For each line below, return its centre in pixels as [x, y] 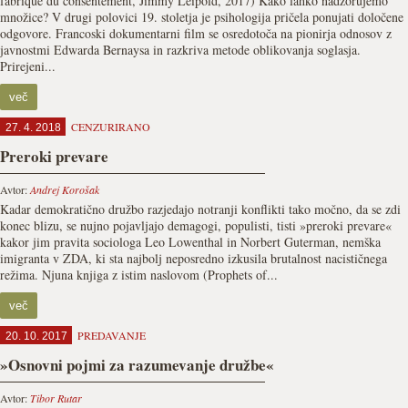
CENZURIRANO [111, 127]
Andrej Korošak [65, 189]
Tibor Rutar [56, 398]
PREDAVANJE [112, 335]
